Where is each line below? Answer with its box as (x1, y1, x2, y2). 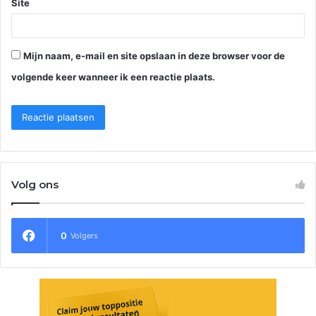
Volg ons (11, 178, 59, 192)
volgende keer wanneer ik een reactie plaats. (11, 71, 215, 83)
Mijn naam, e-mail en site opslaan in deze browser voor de (23, 50, 285, 62)
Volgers (71, 231, 98, 241)
